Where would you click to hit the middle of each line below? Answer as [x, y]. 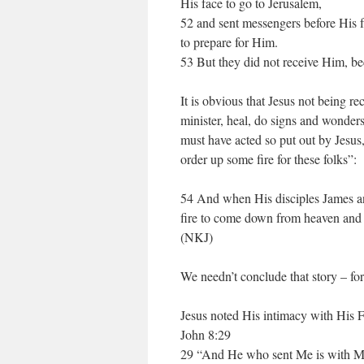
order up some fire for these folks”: [269, 159]
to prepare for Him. [229, 42]
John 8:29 [206, 334]
